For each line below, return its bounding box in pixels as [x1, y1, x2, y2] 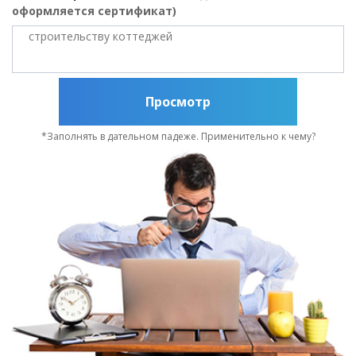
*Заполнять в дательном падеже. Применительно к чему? [41, 129, 315, 143]
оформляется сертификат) [12, 2, 176, 18]
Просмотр [145, 92, 211, 110]
